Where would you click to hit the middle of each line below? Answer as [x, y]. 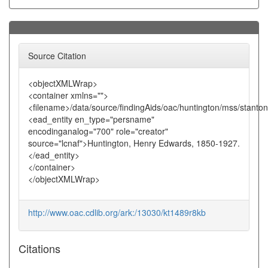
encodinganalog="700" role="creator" [98, 131]
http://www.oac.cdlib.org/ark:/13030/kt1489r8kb [117, 212]
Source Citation [57, 56]
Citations [39, 248]
